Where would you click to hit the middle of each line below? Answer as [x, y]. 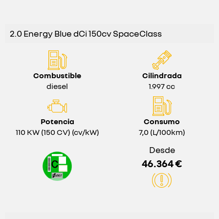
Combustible [57, 75]
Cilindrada [162, 75]
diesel [57, 86]
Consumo [162, 121]
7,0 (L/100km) [162, 132]
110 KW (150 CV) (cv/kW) [57, 132]
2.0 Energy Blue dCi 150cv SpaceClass [86, 33]
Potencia [57, 121]
